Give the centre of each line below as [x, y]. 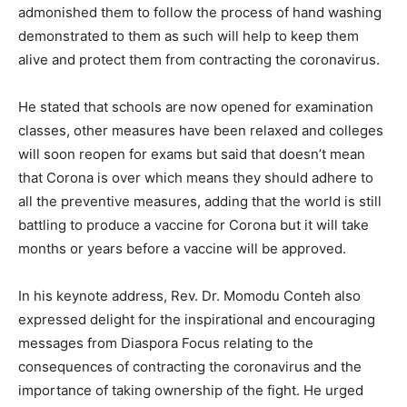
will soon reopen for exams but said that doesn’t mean [192, 154]
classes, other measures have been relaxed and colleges [201, 131]
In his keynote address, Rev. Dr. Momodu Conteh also [189, 296]
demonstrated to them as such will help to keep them [189, 36]
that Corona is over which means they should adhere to [196, 178]
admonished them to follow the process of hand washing [200, 13]
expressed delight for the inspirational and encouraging [197, 320]
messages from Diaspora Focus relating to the [166, 343]
